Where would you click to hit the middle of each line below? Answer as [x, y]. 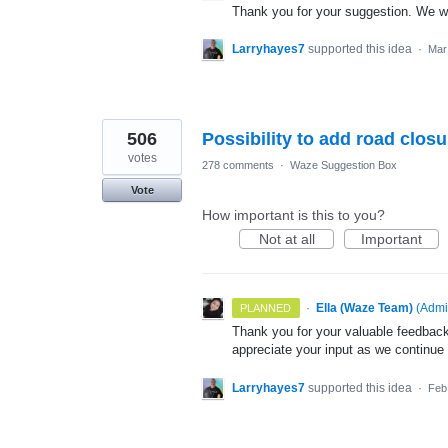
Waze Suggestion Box [343, 165]
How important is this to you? [293, 215]
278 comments [238, 165]
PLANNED [266, 308]
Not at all [286, 239]
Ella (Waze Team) [364, 308]
